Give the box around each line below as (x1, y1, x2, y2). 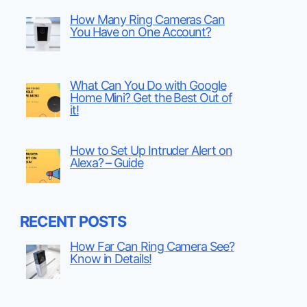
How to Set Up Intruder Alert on (69, 143, 232, 158)
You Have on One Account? (69, 24, 212, 39)
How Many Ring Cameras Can (69, 12, 225, 27)
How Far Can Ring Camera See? (69, 239, 234, 254)
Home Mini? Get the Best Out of (69, 90, 232, 105)
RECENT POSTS (20, 212, 126, 231)
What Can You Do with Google (69, 77, 226, 93)
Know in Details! (69, 251, 151, 267)
